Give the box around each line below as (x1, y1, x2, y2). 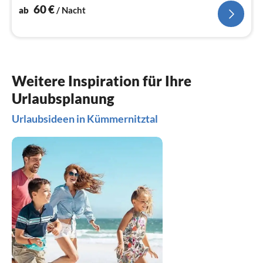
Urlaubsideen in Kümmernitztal (12, 112, 158, 126)
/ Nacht (56, 5, 86, 16)
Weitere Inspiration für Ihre (12, 72, 191, 90)
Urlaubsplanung (12, 90, 114, 107)
